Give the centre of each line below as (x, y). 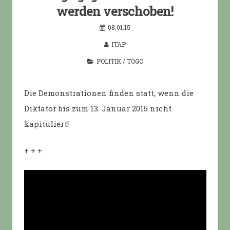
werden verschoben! (115, 11)
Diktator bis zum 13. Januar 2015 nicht (98, 108)
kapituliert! (46, 123)
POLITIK (109, 61)
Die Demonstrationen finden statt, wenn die (109, 93)
